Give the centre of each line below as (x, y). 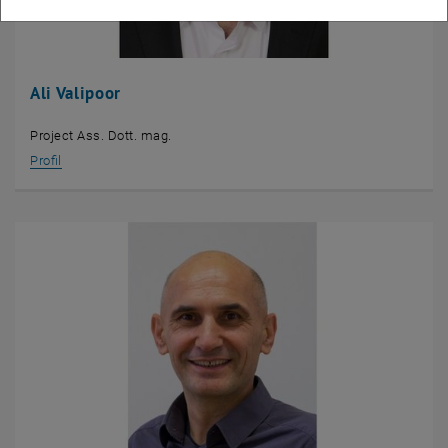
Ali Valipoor (76, 93)
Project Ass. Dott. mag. (101, 136)
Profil (46, 161)
